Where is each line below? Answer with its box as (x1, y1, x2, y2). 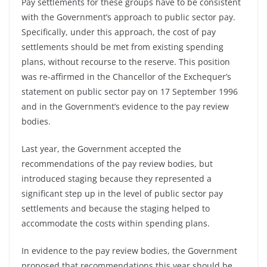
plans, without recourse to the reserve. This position (21, 56, 230, 67)
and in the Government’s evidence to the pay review (21, 101, 229, 112)
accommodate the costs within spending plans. (21, 218, 210, 229)
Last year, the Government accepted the (21, 143, 181, 154)
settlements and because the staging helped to (21, 203, 210, 214)
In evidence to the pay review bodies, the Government (21, 245, 237, 256)
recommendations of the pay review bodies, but (21, 158, 213, 169)
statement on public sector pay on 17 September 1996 (21, 86, 238, 97)
